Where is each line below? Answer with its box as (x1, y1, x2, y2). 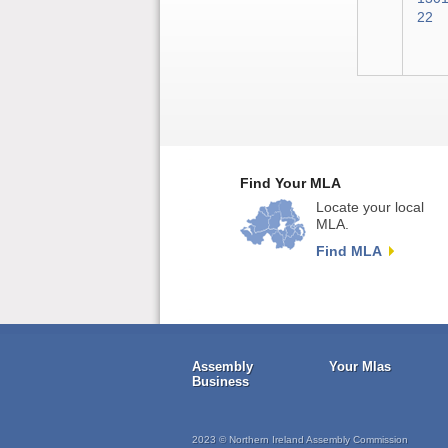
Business (192, 374, 249, 390)
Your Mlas (329, 359, 392, 375)
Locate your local (316, 199, 424, 216)
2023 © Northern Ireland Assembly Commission (192, 434, 408, 446)
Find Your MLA (240, 176, 341, 192)
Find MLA (316, 243, 382, 260)
